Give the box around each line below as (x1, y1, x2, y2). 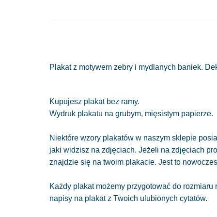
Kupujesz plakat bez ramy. (49, 97, 139, 106)
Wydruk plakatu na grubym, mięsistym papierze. (49, 109, 213, 118)
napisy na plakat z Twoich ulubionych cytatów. (49, 194, 207, 203)
